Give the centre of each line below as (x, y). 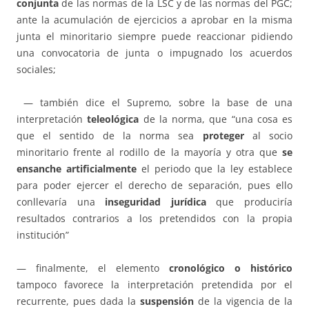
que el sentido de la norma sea (110, 136)
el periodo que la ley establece (215, 169)
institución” (43, 235)
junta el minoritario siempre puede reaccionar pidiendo (154, 37)
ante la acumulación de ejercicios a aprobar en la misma (154, 20)
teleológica (113, 119)
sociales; (36, 70)
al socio (268, 136)
